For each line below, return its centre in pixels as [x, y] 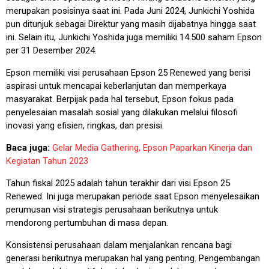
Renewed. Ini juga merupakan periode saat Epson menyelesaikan [133, 196]
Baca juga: [29, 147]
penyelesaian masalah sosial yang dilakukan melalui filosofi [122, 112]
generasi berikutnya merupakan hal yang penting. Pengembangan [133, 258]
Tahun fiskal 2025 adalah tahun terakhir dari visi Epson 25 [118, 183]
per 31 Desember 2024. [51, 50]
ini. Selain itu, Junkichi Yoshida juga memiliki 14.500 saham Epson [134, 37]
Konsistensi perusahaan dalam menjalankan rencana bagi [119, 245]
